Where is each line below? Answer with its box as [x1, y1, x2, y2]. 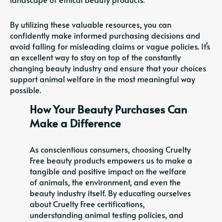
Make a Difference [30, 115, 121, 130]
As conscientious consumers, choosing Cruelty [30, 143, 191, 155]
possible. [10, 84, 41, 95]
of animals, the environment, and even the [30, 176, 181, 187]
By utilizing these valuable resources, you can [10, 18, 171, 30]
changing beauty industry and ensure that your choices [10, 62, 206, 73]
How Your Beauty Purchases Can [30, 101, 187, 116]
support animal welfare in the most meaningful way [10, 73, 195, 84]
